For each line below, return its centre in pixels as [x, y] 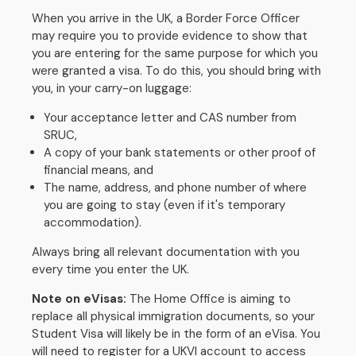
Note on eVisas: [79, 299]
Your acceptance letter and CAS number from [170, 118]
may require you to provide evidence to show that [170, 36]
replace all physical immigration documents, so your [173, 316]
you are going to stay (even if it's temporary [164, 205]
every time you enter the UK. [112, 269]
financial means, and [99, 170]
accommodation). [94, 222]
